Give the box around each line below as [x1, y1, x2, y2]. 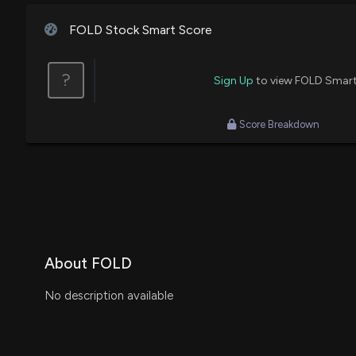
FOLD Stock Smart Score [65, 21, 212, 37]
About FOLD [44, 253, 132, 273]
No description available [44, 288, 173, 303]
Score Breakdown [239, 118, 319, 130]
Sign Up [214, 73, 253, 87]
